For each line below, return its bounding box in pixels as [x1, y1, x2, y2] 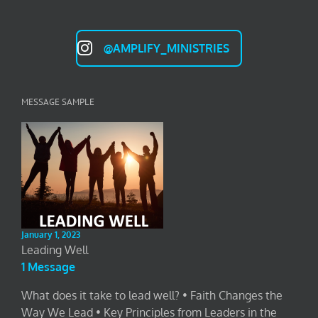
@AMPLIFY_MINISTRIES [104, 40, 229, 55]
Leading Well [21, 242, 88, 257]
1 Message [21, 259, 75, 274]
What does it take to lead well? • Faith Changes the [21, 287, 283, 302]
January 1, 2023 [21, 229, 80, 240]
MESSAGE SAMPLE [21, 95, 94, 108]
